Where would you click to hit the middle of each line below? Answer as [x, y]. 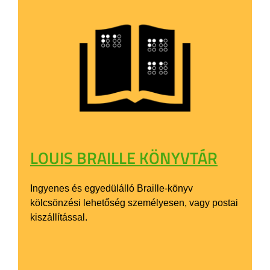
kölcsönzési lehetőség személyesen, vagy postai [134, 202]
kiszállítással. [59, 217]
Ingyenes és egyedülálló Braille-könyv [111, 188]
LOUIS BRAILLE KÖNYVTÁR [124, 157]
